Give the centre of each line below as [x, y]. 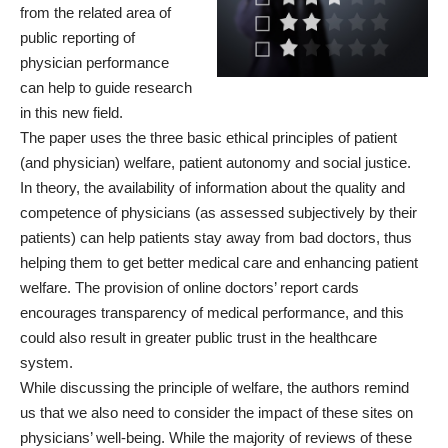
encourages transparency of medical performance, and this [212, 312]
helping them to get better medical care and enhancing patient [219, 262]
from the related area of [95, 12]
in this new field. [71, 112]
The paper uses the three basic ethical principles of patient [208, 137]
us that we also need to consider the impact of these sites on [216, 412]
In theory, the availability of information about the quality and [212, 187]
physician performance [94, 62]
